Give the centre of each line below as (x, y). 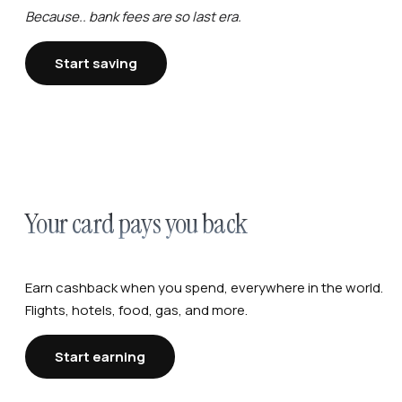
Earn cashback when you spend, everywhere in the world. (204, 287)
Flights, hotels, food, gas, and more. (136, 310)
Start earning (100, 356)
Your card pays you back (136, 223)
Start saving (96, 63)
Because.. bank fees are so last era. (133, 16)
